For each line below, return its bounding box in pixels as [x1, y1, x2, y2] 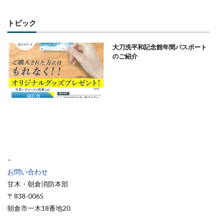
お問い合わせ [7, 167, 48, 176]
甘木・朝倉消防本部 [7, 179, 68, 188]
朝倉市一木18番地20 [7, 203, 70, 212]
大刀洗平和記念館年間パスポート [112, 43, 207, 51]
